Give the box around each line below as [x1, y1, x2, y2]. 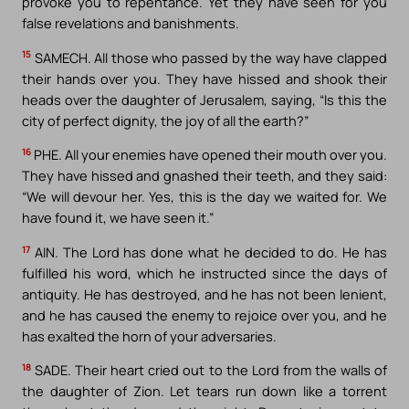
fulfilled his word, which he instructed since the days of [22, 263, 387, 282]
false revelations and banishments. [22, 13, 239, 32]
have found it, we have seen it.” [22, 208, 214, 227]
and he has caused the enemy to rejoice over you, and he [22, 305, 387, 324]
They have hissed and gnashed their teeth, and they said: [22, 166, 387, 185]
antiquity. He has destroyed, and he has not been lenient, [22, 284, 387, 303]
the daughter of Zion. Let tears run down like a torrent [22, 382, 387, 401]
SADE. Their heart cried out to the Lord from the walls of [31, 361, 387, 380]
